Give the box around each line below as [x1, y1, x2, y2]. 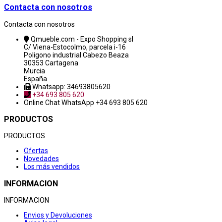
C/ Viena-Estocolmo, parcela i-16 [24, 43, 126, 51]
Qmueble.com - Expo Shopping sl [31, 35, 133, 43]
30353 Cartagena [24, 58, 78, 67]
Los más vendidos [24, 163, 80, 171]
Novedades [24, 155, 59, 163]
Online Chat [24, 98, 61, 107]
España [24, 74, 47, 83]
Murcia [24, 66, 45, 75]
